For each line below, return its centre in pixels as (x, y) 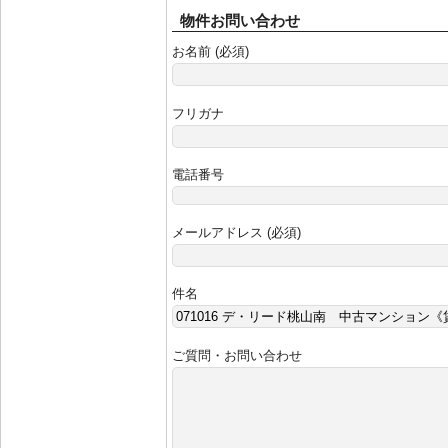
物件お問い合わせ (240, 20)
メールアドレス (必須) (236, 232)
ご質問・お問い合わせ (237, 355)
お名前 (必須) (210, 51)
